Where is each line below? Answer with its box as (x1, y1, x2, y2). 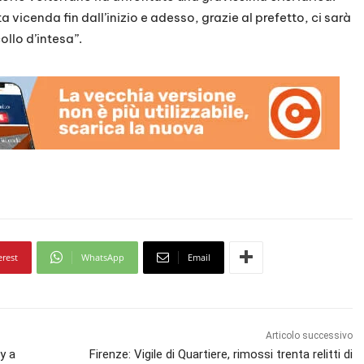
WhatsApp (81, 250, 124, 263)
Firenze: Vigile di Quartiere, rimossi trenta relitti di (89, 346, 353, 362)
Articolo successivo (266, 329, 353, 341)
